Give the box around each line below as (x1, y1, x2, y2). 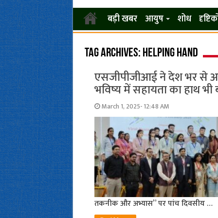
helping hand (142, 47, 198, 60)
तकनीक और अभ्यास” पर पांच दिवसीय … (94, 197, 213, 210)
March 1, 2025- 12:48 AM (101, 101, 169, 112)
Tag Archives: (84, 47, 143, 60)
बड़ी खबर (107, 12, 137, 26)
